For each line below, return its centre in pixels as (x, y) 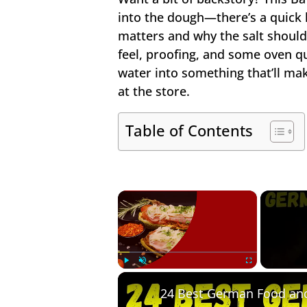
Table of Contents (189, 130)
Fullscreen (262, 275)
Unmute (153, 275)
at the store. (154, 91)
